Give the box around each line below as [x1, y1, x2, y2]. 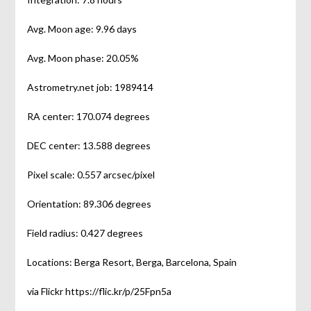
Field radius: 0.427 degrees [26, 226, 143, 239]
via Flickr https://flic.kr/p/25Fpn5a [26, 285, 171, 297]
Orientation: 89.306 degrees [26, 197, 151, 210]
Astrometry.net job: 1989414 [26, 81, 153, 93]
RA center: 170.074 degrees [26, 110, 150, 122]
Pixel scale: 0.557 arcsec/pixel [26, 168, 155, 180]
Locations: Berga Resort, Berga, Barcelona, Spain [26, 255, 237, 268]
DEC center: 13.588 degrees [26, 139, 151, 151]
